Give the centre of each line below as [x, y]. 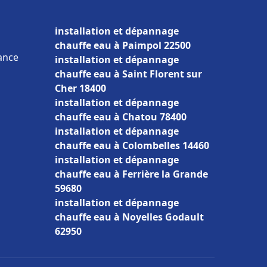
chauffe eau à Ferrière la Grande [131, 174]
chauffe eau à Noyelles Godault [129, 217]
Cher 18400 [80, 88]
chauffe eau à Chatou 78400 [121, 117]
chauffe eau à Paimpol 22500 [123, 45]
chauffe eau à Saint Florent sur [128, 74]
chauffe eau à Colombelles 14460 [132, 145]
